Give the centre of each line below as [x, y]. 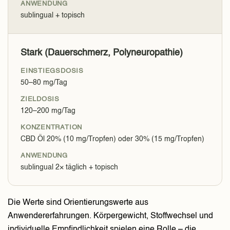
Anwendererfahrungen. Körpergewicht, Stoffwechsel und [110, 216]
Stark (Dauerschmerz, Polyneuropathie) [102, 53]
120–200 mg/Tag [48, 111]
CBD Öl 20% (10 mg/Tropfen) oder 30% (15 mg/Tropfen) [112, 139]
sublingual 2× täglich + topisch [69, 168]
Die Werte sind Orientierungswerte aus [78, 203]
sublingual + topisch [53, 16]
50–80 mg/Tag [44, 83]
